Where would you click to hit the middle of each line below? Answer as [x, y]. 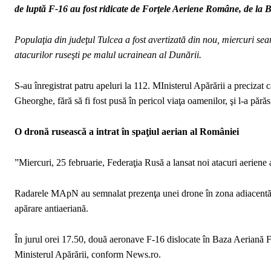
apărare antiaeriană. [51, 208]
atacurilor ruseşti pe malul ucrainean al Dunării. [108, 54]
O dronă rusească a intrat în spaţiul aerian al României [127, 131]
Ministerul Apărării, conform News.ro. [88, 254]
